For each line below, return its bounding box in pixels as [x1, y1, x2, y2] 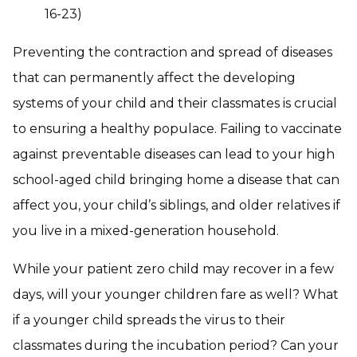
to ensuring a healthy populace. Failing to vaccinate [13, 121, 342, 137]
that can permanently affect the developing [13, 70, 296, 86]
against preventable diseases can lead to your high [13, 147, 335, 163]
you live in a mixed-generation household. [13, 223, 279, 239]
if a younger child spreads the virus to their [13, 312, 285, 328]
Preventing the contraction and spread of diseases [13, 45, 332, 61]
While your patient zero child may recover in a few [13, 261, 334, 277]
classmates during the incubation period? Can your [13, 338, 339, 354]
